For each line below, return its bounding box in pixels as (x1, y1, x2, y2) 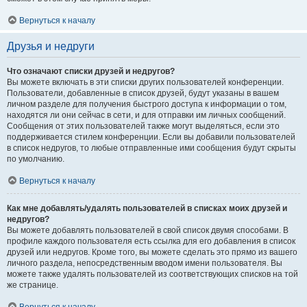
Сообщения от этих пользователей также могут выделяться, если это (7, 121, 280, 131)
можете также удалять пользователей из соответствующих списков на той (7, 269, 298, 279)
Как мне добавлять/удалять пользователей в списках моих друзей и (7, 204, 287, 213)
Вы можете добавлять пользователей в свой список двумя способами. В (7, 225, 288, 235)
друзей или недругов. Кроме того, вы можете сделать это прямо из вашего (7, 247, 297, 257)
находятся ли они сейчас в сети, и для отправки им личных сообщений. (7, 110, 286, 120)
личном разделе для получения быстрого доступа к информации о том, (7, 99, 286, 109)
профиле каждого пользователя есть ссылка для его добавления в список (7, 236, 295, 246)
